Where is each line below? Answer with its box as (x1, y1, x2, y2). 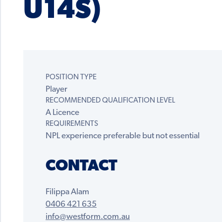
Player (46, 85, 67, 94)
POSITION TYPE (46, 74, 97, 82)
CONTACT (46, 159, 117, 175)
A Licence (46, 109, 79, 117)
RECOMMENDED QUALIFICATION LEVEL (46, 97, 175, 105)
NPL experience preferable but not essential (46, 132, 200, 141)
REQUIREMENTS (46, 120, 98, 128)
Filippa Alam (46, 188, 89, 197)
